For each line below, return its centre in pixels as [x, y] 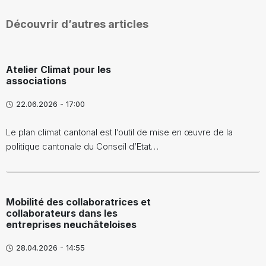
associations [36, 81]
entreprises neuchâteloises [71, 225]
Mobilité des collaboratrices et [78, 202]
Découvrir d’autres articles [77, 24]
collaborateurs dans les [62, 213]
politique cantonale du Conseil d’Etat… [82, 147]
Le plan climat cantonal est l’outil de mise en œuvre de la [119, 132]
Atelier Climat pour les [58, 70]
